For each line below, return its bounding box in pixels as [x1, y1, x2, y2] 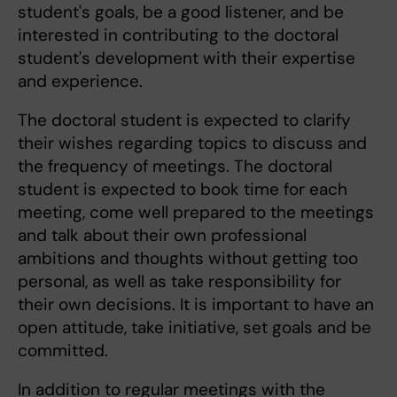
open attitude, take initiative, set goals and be [18, 316, 371, 339]
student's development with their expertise [18, 47, 355, 70]
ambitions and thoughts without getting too [18, 247, 358, 270]
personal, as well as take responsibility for [18, 270, 341, 293]
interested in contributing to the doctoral [18, 24, 339, 47]
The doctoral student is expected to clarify [18, 109, 351, 132]
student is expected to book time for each [18, 178, 347, 201]
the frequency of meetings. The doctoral [18, 155, 332, 178]
